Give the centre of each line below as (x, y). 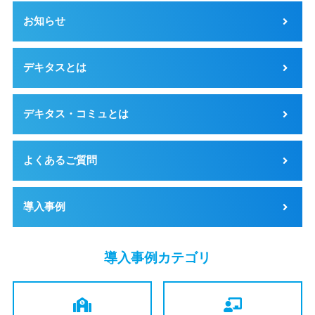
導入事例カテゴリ (157, 257)
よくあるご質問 (60, 161)
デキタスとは (55, 68)
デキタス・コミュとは (76, 114)
